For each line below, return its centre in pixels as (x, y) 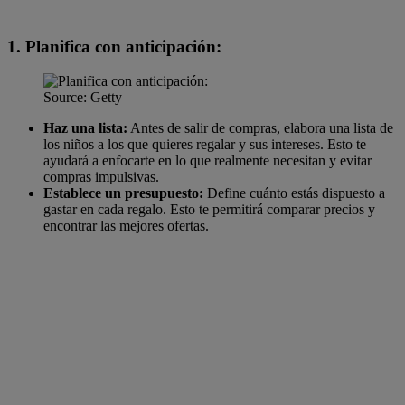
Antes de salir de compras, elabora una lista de (260, 128)
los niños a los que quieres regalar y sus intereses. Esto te (205, 145)
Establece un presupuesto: (123, 193)
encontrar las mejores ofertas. (126, 226)
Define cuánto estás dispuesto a (294, 193)
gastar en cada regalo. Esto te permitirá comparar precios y (209, 210)
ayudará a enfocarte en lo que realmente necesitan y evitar (207, 161)
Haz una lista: (85, 128)
